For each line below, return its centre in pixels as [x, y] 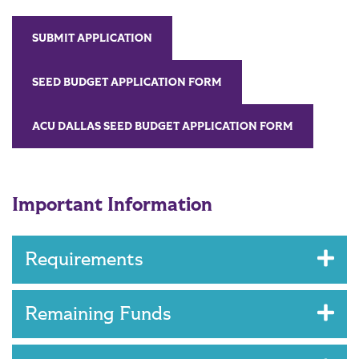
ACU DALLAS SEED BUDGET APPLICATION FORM [163, 127]
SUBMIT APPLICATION [92, 38]
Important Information [112, 205]
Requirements [89, 260]
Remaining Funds [103, 314]
